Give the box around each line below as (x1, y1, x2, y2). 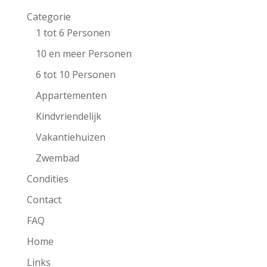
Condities (26, 172, 69, 185)
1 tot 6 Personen (35, 26, 110, 39)
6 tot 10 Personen (35, 67, 116, 81)
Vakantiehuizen (35, 130, 105, 144)
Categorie (26, 10, 71, 23)
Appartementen (35, 88, 107, 102)
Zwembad (35, 151, 79, 164)
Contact (26, 193, 61, 206)
